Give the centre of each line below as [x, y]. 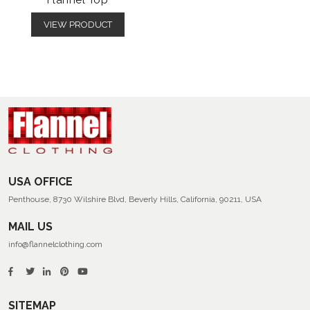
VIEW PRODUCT [77, 24]
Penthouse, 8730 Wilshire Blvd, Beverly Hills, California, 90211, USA [135, 200]
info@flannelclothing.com [55, 245]
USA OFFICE [40, 182]
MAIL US [30, 227]
